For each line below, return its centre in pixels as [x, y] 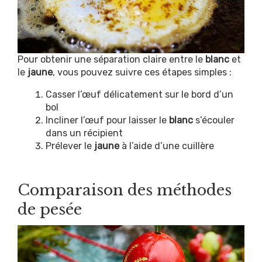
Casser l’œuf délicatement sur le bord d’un [139, 95]
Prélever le [70, 146]
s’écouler [214, 120]
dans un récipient [84, 133]
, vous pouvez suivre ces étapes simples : [142, 73]
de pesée [50, 210]
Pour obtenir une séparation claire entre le [111, 60]
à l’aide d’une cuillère [167, 146]
